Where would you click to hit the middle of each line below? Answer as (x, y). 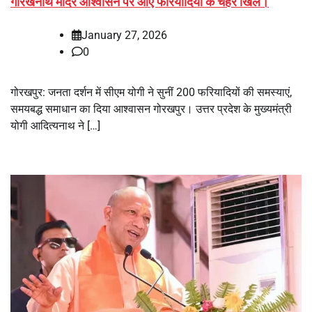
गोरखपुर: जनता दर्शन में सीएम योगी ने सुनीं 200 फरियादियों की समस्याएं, (151, 92)
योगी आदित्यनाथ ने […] (55, 125)
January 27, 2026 (124, 35)
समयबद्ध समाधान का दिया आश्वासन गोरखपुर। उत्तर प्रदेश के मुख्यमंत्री (151, 109)
